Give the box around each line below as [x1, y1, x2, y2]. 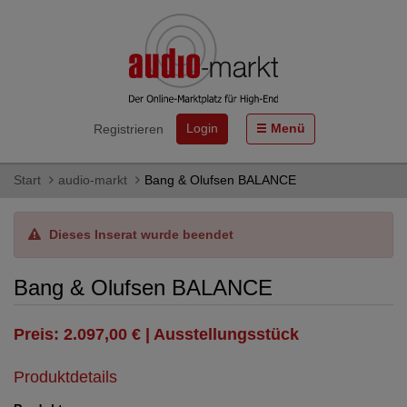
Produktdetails [14, 368, 117, 386]
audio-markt [58, 173, 127, 187]
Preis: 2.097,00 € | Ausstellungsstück [14, 325, 299, 343]
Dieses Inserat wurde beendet [49, 227, 233, 242]
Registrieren [93, 122, 164, 136]
